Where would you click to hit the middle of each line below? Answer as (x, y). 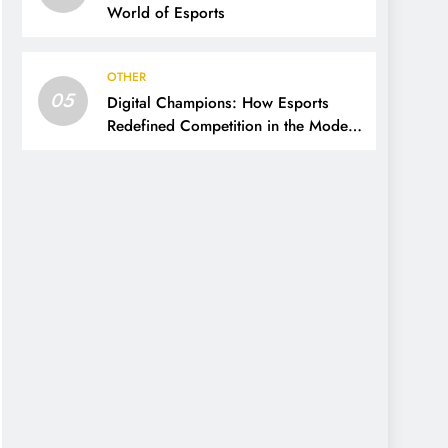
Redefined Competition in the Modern (234, 126)
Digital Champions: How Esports (218, 103)
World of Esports (166, 13)
